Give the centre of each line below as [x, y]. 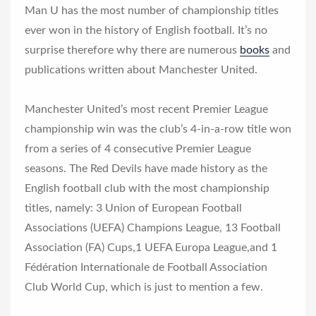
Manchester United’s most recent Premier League [146, 109]
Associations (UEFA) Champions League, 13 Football [153, 228]
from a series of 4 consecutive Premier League [138, 149]
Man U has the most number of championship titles [152, 11]
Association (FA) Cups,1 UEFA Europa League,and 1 [151, 248]
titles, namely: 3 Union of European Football [133, 208]
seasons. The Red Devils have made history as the [146, 169]
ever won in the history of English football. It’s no [146, 30]
